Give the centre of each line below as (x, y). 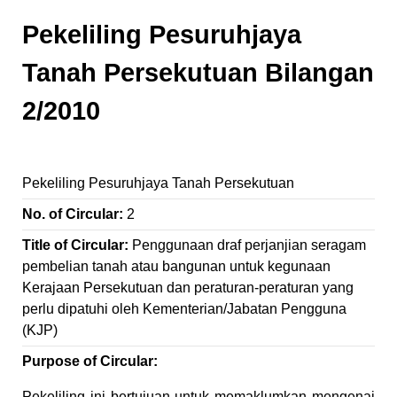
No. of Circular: (74, 214)
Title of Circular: (77, 245)
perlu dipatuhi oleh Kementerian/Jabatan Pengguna (184, 309)
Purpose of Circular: (90, 361)
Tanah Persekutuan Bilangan (198, 73)
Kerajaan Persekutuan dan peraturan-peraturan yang (188, 288)
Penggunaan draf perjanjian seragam (249, 245)
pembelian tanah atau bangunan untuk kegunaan (176, 266)
